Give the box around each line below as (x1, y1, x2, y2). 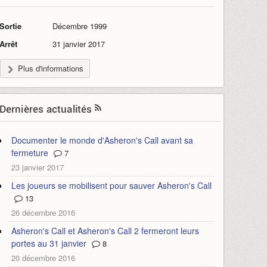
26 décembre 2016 (11, 207, 75, 218)
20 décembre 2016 (11, 252, 75, 263)
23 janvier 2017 (11, 162, 64, 173)
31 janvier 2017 (52, 38, 105, 49)
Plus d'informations (17, 63, 83, 74)
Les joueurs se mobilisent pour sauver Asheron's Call (11, 179, 212, 191)
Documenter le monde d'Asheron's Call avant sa (11, 134, 193, 146)
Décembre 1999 (52, 20, 107, 32)
